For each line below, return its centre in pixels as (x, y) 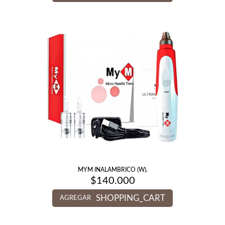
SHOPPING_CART (131, 198)
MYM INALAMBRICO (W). (113, 170)
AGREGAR (75, 198)
